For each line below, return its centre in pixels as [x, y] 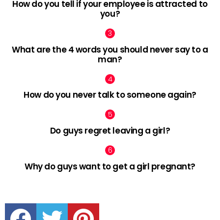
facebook [37, 204]
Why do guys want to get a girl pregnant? [110, 166]
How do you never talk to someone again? [110, 95]
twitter [64, 204]
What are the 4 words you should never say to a [110, 49]
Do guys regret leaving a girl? [110, 131]
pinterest [99, 204]
